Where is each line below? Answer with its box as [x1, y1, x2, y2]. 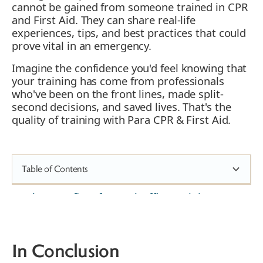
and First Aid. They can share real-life [12, 12, 196, 28]
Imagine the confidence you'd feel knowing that [12, 60, 247, 76]
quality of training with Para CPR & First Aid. [12, 112, 231, 127]
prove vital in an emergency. [12, 38, 152, 53]
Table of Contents [22, 164, 88, 174]
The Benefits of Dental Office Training [26, 190, 214, 205]
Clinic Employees [26, 246, 111, 261]
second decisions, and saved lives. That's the [12, 99, 231, 114]
